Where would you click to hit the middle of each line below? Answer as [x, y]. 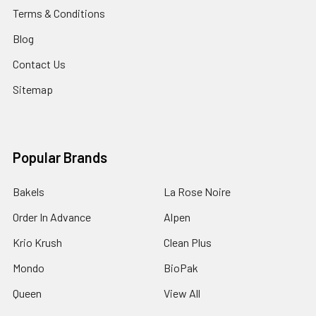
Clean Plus [188, 242]
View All [182, 293]
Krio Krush [37, 242]
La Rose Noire [197, 191]
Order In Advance [52, 217]
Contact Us [39, 63]
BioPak [181, 267]
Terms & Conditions [59, 13]
